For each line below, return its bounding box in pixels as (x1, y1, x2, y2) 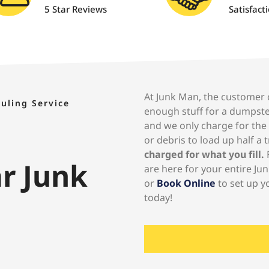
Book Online (157, 177, 216, 190)
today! (144, 191, 172, 204)
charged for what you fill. (144, 148, 264, 161)
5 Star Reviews (44, 3, 107, 15)
